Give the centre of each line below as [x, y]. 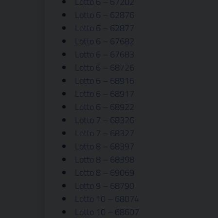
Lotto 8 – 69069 [105, 173]
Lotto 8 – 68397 [105, 146]
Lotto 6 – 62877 [105, 28]
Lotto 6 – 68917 [105, 94]
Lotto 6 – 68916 [105, 81]
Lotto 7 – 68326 [105, 120]
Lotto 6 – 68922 [105, 107]
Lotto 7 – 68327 [105, 133]
